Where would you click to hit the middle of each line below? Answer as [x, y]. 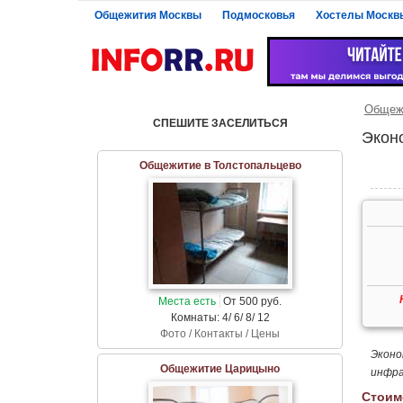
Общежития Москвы [148, 15]
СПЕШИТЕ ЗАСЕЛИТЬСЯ [220, 123]
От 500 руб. [251, 301]
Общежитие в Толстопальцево [220, 166]
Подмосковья [259, 15]
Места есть [187, 301]
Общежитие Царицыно [220, 368]
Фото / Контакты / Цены [220, 333]
